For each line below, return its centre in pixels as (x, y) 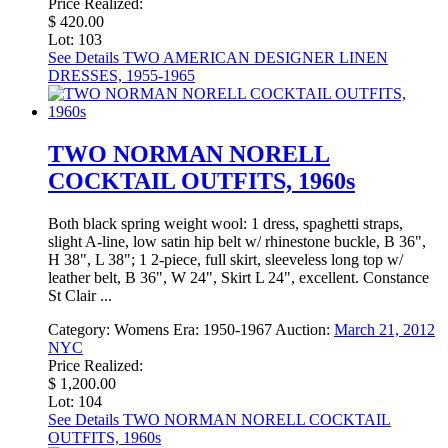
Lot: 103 (75, 40)
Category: (81, 330)
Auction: (304, 330)
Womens (141, 330)
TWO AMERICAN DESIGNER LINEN (253, 58)
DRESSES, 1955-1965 (121, 76)
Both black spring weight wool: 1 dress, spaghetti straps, (225, 224)
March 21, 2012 (384, 330)
